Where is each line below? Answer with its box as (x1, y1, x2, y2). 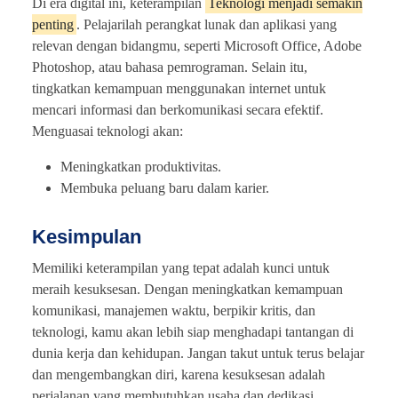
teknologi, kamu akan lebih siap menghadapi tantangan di (32, 323, 354, 339)
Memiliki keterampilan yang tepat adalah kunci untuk (32, 259, 330, 275)
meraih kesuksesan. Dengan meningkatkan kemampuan (32, 281, 343, 297)
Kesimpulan (32, 225, 141, 248)
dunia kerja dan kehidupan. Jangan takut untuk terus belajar (32, 345, 364, 361)
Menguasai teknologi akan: (32, 123, 183, 139)
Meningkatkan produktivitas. (60, 158, 221, 174)
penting (32, 16, 74, 32)
